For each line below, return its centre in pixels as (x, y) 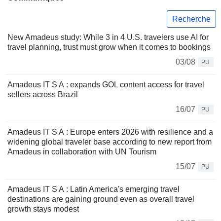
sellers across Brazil (43, 95)
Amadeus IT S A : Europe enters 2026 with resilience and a (110, 132)
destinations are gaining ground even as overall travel (101, 199)
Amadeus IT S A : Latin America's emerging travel (93, 189)
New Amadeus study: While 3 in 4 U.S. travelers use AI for (108, 37)
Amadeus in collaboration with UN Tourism (82, 152)
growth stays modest (43, 209)
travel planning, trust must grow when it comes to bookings (109, 47)
